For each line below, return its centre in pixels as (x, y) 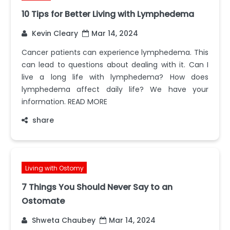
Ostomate (43, 201)
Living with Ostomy (54, 168)
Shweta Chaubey (63, 220)
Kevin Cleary (54, 33)
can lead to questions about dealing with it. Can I (115, 64)
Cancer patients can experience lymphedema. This (115, 52)
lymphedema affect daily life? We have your (115, 89)
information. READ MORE (64, 101)
